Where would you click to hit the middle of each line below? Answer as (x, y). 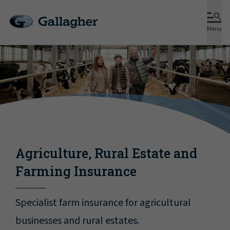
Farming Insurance (76, 171)
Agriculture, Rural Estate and (106, 154)
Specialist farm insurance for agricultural (103, 203)
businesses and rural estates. (77, 221)
